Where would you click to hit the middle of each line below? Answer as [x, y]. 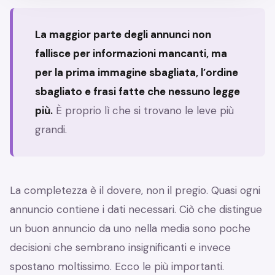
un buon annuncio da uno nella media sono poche [130, 229]
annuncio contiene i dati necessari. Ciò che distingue [136, 210]
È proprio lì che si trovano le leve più [143, 111]
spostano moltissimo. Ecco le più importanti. [117, 267]
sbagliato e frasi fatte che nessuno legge [137, 92]
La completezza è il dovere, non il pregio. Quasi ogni [135, 191]
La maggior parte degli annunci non [123, 35]
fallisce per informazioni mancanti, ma [131, 54]
